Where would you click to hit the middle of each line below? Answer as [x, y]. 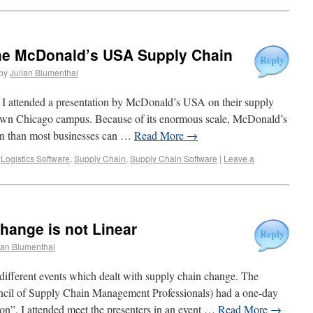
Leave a [239, 158]
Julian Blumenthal [44, 72]
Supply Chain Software [174, 158]
